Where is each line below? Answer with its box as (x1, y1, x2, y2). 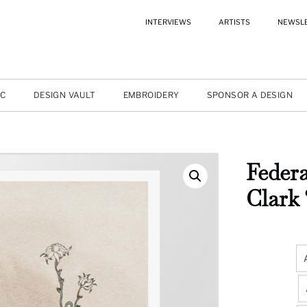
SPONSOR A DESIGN (206, 90, 293, 100)
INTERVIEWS (145, 18, 191, 27)
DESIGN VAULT (33, 90, 96, 100)
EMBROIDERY (123, 90, 180, 100)
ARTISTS (218, 18, 250, 27)
